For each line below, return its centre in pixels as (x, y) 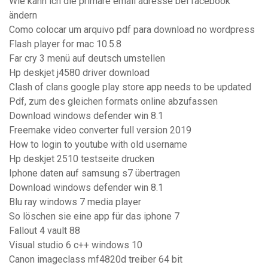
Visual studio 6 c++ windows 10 (76, 245)
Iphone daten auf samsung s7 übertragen (95, 173)
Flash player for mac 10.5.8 (65, 44)
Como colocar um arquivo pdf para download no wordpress (132, 30)
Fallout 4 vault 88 (45, 231)
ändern (23, 16)
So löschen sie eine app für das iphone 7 (94, 217)
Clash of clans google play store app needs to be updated (130, 87)
